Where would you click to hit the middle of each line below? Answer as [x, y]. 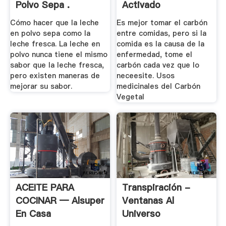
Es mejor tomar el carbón [162, 23]
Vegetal [131, 97]
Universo [142, 213]
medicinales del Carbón [159, 86]
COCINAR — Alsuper [60, 200]
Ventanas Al [148, 200]
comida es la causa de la [161, 44]
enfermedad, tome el [155, 54]
